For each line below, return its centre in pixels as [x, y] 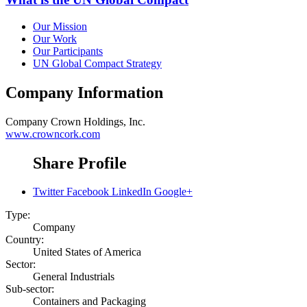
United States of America [87, 252]
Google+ [173, 192]
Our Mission [60, 26]
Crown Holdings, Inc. [98, 121]
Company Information [84, 92]
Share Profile [80, 163]
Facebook [88, 192]
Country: [25, 240]
